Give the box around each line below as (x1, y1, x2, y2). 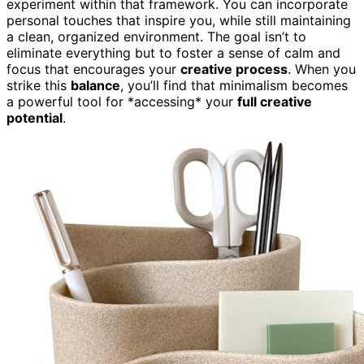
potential (6, 109, 63, 126)
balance (71, 76, 120, 93)
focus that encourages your (6, 60, 180, 77)
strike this (6, 76, 71, 93)
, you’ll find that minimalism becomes (120, 76, 348, 93)
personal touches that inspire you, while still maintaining (6, 11, 351, 28)
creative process (180, 60, 288, 77)
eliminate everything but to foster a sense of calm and (6, 44, 340, 61)
